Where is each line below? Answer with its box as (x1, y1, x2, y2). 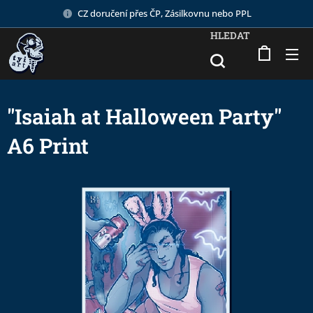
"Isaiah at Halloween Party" (7, 103, 282, 130)
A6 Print (7, 132, 89, 159)
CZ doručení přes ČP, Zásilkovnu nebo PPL (77, 6, 252, 20)
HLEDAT (210, 29, 250, 42)
